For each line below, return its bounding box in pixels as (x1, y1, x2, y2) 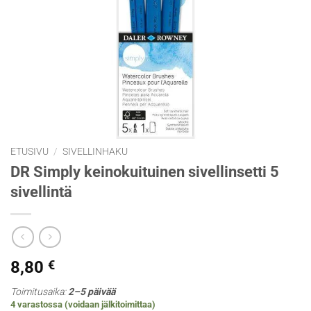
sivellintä (10, 182, 72, 201)
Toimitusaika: (10, 286, 68, 298)
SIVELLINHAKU (62, 146, 128, 157)
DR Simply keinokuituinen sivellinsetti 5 (10, 162, 279, 180)
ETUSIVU (10, 146, 49, 157)
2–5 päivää (68, 286, 115, 298)
